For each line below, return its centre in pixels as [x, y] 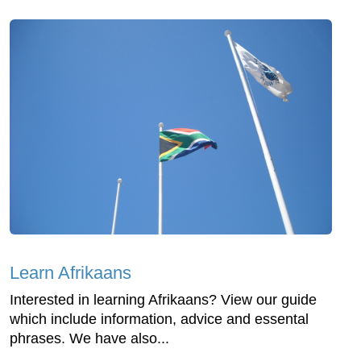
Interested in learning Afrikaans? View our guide [163, 300]
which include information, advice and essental [159, 320]
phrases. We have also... [89, 339]
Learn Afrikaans [71, 273]
